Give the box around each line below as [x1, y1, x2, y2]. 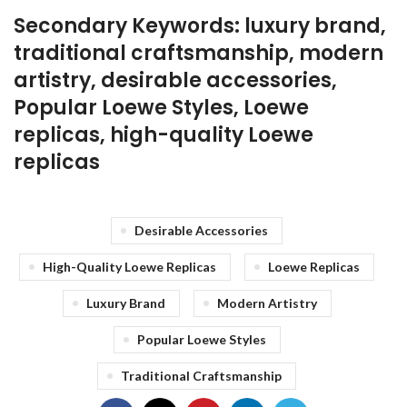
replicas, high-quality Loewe [14, 121, 313, 149]
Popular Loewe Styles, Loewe [14, 94, 309, 122]
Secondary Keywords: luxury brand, [14, 12, 386, 40]
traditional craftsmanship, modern [14, 39, 383, 67]
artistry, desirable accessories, [14, 66, 337, 94]
